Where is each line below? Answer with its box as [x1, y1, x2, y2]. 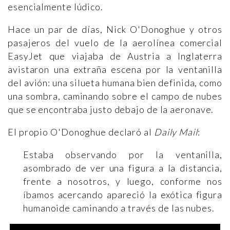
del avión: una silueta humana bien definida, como [8, 77, 222, 88]
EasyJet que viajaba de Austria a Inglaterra [8, 50, 222, 62]
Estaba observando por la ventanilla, [23, 149, 222, 160]
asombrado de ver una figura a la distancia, [23, 162, 222, 174]
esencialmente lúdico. [8, 1, 103, 12]
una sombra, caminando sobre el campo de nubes [8, 90, 222, 102]
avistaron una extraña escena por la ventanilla [8, 64, 222, 75]
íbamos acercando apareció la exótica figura [23, 189, 222, 200]
